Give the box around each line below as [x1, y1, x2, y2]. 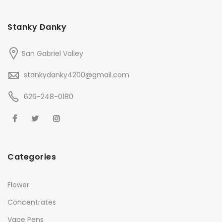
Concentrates [7, 197, 56, 208]
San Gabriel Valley [22, 49, 83, 59]
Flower [7, 180, 29, 190]
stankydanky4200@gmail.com [24, 70, 129, 80]
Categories [7, 151, 56, 163]
